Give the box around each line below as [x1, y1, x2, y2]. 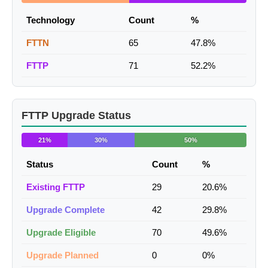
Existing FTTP [26, 182, 85, 193]
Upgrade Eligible [26, 227, 96, 238]
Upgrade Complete [26, 205, 105, 215]
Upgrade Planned [26, 250, 99, 261]
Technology [26, 15, 75, 26]
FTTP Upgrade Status [22, 109, 131, 122]
